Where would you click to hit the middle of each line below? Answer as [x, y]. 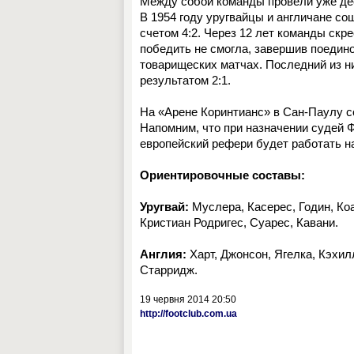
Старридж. [169, 270]
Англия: [163, 254]
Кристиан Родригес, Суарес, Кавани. [239, 222]
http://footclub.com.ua [188, 314]
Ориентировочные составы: [222, 175]
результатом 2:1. [185, 80]
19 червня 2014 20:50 [188, 299]
